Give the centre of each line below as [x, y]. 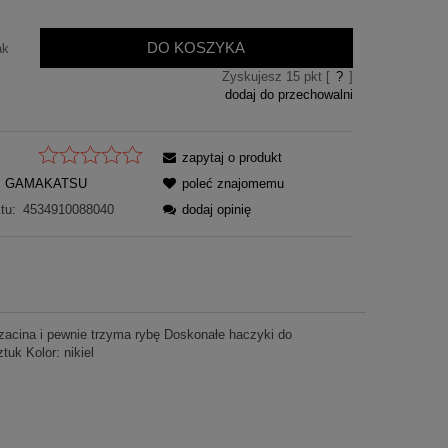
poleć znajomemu [233, 184]
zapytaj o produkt [232, 158]
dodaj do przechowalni [288, 94]
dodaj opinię [217, 210]
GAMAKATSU [45, 184]
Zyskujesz [253, 76]
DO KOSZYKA [196, 47]
